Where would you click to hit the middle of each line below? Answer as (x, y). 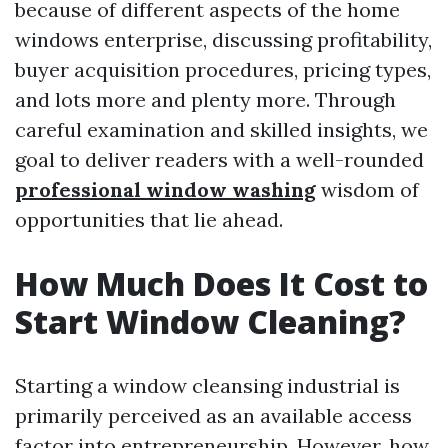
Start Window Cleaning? (210, 321)
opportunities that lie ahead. (149, 219)
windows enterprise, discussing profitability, (223, 39)
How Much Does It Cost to (221, 283)
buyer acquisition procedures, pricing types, (223, 69)
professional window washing (165, 189)
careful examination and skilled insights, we (221, 129)
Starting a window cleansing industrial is (207, 385)
